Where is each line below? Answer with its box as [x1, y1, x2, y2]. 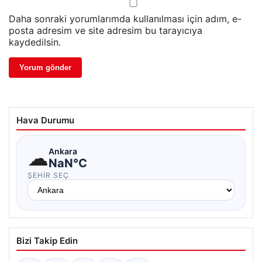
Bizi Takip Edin [16, 235, 78, 247]
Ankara [49, 146, 77, 156]
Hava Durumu [16, 115, 74, 126]
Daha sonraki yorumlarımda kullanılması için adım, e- [9, 13, 242, 25]
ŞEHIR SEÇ [27, 171, 69, 180]
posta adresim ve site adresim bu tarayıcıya [9, 25, 202, 37]
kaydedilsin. [9, 36, 61, 49]
